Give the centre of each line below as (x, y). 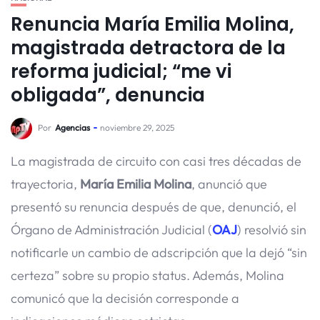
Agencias (72, 127)
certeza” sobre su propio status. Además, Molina (147, 275)
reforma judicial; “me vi (121, 71)
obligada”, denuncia (108, 95)
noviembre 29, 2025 (137, 127)
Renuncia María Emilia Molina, (152, 24)
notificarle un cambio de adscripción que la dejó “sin (159, 252)
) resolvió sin (272, 230)
